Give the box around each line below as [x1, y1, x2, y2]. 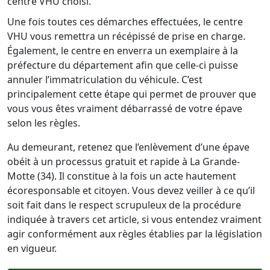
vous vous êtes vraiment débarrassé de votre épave [7, 102, 242, 115]
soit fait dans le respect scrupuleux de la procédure [7, 198, 241, 212]
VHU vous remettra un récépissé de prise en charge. [7, 30, 245, 43]
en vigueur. [7, 242, 57, 255]
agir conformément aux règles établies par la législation [7, 227, 262, 240]
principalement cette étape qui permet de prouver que [7, 87, 256, 101]
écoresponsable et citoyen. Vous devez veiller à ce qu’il [7, 184, 255, 197]
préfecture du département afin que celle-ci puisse [7, 58, 238, 72]
